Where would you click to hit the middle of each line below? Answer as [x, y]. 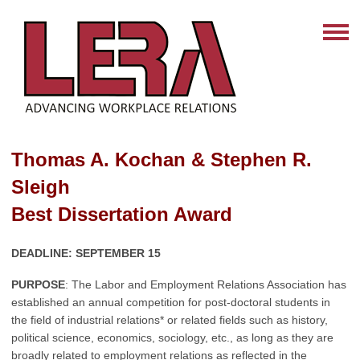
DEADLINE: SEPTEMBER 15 [86, 253]
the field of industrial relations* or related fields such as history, [170, 320]
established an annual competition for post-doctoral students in [171, 302]
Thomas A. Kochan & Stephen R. [162, 160]
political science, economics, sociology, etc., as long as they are [172, 337]
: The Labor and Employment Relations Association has [206, 284]
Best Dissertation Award [122, 214]
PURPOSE [38, 284]
